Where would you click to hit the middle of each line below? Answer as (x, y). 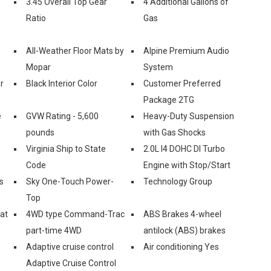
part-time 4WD (54, 230)
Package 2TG (169, 100)
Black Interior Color (62, 83)
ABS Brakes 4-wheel (182, 214)
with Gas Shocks (175, 132)
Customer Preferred (182, 83)
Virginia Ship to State (66, 149)
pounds (40, 132)
